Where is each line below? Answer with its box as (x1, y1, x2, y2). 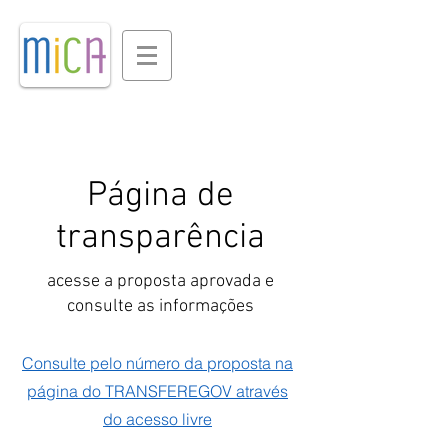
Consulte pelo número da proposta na (22, 353, 293, 373)
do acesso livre (103, 409, 212, 429)
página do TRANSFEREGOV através (27, 381, 288, 401)
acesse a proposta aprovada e (46, 271, 274, 292)
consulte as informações (66, 296, 254, 317)
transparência (55, 217, 265, 259)
